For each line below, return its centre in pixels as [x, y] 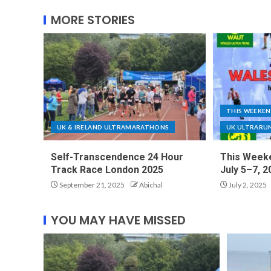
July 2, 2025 [247, 185]
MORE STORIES [93, 20]
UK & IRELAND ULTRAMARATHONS [113, 127]
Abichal [151, 185]
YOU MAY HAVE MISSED [118, 220]
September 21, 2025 [91, 185]
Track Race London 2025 [107, 170]
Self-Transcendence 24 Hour [117, 157]
